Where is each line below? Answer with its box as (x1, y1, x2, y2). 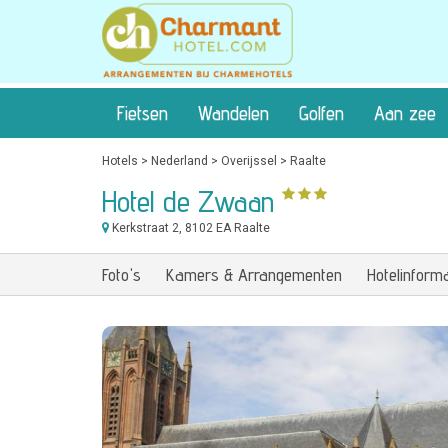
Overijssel (221, 152, 277, 170)
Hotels (102, 152, 138, 170)
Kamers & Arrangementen (166, 264, 342, 285)
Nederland (151, 152, 208, 170)
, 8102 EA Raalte (179, 219, 270, 237)
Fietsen (117, 101, 168, 125)
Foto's (102, 264, 141, 285)
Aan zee (374, 101, 436, 125)
